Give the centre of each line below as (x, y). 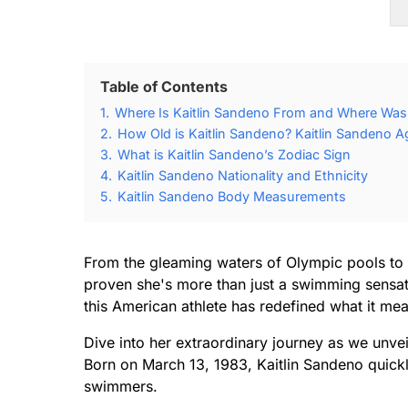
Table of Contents (164, 87)
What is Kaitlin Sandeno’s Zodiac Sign (234, 154)
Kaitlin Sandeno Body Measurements (232, 196)
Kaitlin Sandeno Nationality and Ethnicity (243, 175)
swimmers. (121, 386)
